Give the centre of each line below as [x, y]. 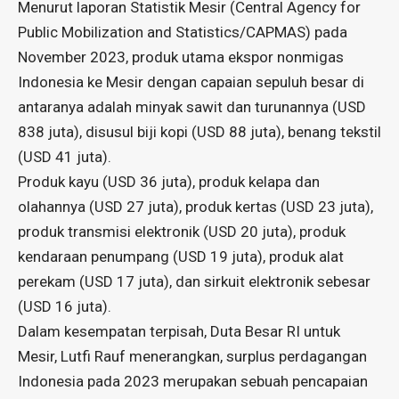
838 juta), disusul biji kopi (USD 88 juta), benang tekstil [199, 131]
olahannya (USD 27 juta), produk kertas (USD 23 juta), [195, 206]
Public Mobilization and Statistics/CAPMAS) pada [183, 32]
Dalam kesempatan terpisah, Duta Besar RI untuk [179, 331]
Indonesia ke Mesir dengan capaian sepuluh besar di [191, 81]
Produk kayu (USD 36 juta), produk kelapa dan [169, 181]
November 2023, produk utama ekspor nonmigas [181, 57]
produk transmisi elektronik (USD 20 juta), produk [182, 231]
